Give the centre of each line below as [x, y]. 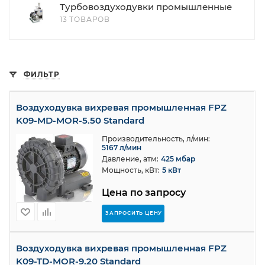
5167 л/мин [122, 148]
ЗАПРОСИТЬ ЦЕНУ [134, 213]
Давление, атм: [130, 159]
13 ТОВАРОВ [85, 19]
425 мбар [178, 159]
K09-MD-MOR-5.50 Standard [80, 120]
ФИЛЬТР [42, 74]
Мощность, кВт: [131, 170]
